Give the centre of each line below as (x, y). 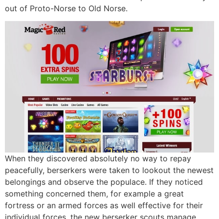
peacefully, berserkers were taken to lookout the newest (109, 170)
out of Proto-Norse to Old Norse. (66, 8)
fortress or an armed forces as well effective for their (104, 206)
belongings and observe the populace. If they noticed (104, 182)
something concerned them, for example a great (94, 194)
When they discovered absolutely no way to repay (98, 159)
